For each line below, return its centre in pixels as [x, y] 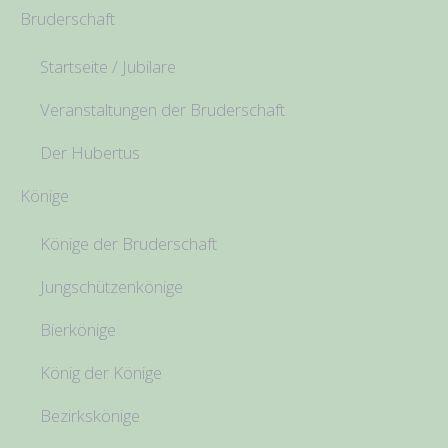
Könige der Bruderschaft [128, 243]
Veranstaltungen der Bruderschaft [162, 109]
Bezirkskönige [90, 415]
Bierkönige [78, 329]
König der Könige [101, 372]
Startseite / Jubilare [108, 66]
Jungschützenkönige [111, 286]
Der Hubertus [90, 152]
